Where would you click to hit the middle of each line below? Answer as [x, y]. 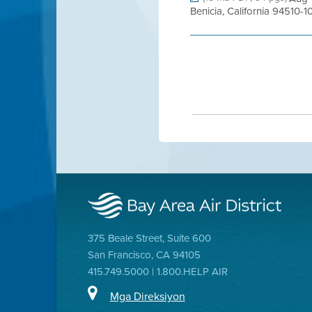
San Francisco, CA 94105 [144, 255]
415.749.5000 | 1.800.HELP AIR [157, 271]
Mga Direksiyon [147, 296]
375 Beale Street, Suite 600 [149, 238]
